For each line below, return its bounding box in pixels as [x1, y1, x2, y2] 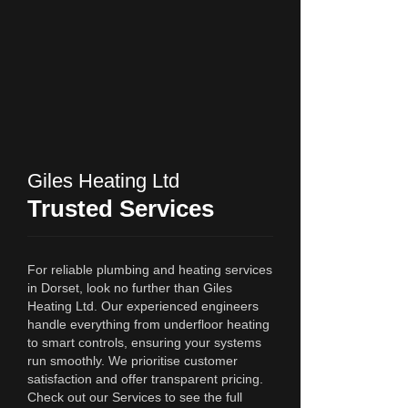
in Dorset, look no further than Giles [27, 280, 232, 295]
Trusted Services [27, 195, 214, 222]
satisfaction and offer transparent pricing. [27, 372, 263, 386]
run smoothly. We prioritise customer [27, 353, 238, 368]
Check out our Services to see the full [27, 390, 242, 404]
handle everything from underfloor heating [27, 317, 270, 331]
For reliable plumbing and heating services [27, 262, 272, 277]
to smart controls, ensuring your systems [27, 335, 261, 350]
